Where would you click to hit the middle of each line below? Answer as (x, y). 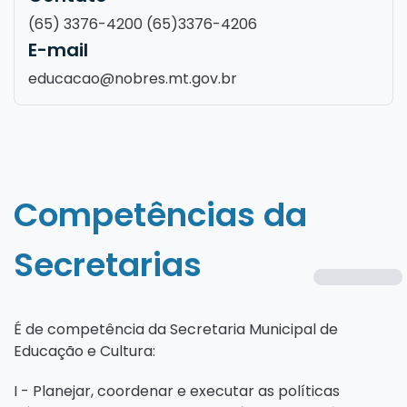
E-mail (58, 50)
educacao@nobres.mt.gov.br (133, 78)
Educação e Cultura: (84, 351)
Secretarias (108, 264)
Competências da (160, 214)
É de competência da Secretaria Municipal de (176, 329)
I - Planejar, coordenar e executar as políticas (177, 391)
